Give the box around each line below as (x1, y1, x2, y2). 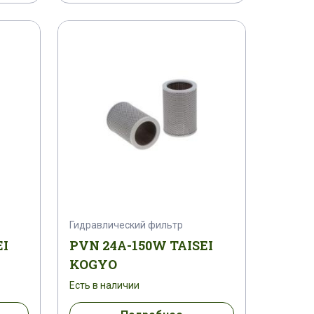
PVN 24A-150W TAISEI (69, 237, 213, 254)
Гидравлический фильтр (69, 219, 183, 231)
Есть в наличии (69, 280, 139, 292)
